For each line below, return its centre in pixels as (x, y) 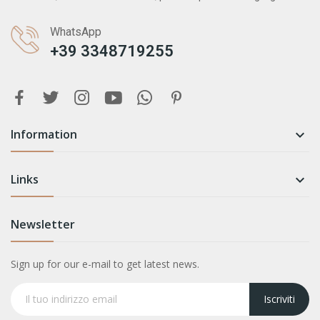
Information (44, 134)
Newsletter (43, 224)
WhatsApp (76, 31)
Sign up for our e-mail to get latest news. (105, 264)
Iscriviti (279, 299)
